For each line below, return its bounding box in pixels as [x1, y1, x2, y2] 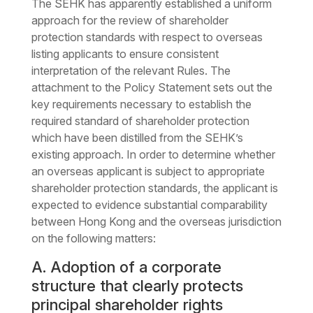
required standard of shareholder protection [31, 114, 249, 129]
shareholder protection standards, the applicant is [31, 181, 278, 196]
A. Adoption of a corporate [31, 258, 221, 277]
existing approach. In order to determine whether [31, 147, 275, 162]
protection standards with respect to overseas [31, 30, 263, 45]
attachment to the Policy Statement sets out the [31, 80, 272, 95]
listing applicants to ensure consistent [31, 47, 219, 61]
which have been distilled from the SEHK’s [31, 131, 243, 145]
